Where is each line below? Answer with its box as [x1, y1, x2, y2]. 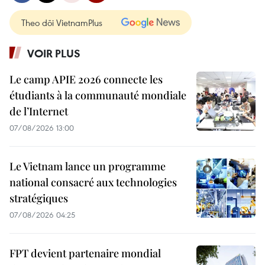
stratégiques [9, 191, 68, 206]
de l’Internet [9, 104, 68, 119]
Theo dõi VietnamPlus [21, 17, 102, 29]
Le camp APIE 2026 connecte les [9, 72, 163, 87]
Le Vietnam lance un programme [9, 159, 166, 174]
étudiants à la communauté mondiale [9, 88, 186, 103]
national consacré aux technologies [9, 175, 177, 190]
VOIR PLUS [27, 46, 80, 61]
